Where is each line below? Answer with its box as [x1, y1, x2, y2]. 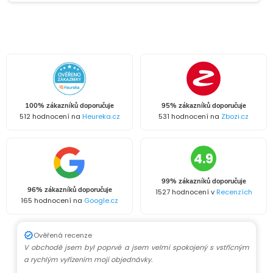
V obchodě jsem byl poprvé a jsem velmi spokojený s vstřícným [24, 242, 249, 252]
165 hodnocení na [21, 196, 84, 206]
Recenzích [216, 187, 252, 197]
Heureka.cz [82, 112, 120, 122]
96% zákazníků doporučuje [27, 185, 112, 195]
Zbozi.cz [221, 112, 249, 122]
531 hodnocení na [158, 112, 221, 122]
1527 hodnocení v [155, 187, 216, 197]
